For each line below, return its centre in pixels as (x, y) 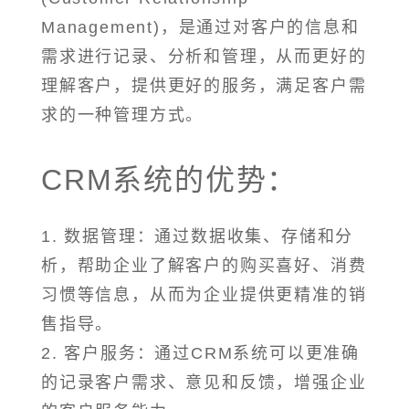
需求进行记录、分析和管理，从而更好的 (204, 57)
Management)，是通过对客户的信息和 (200, 28)
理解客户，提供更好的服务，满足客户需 (204, 86)
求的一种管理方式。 (123, 115)
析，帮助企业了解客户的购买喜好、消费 (204, 266)
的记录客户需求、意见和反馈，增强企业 (204, 383)
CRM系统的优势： (170, 180)
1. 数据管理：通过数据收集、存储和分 (198, 237)
